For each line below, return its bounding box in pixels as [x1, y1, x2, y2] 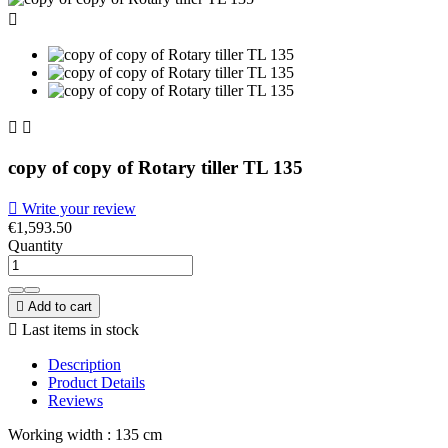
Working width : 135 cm [8, 426, 162, 444]
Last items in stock [18, 321, 139, 339]
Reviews [48, 392, 103, 410]
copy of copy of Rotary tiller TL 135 [8, 156, 303, 178]
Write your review [18, 200, 136, 218]
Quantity [8, 237, 63, 255]
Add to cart [28, 299, 92, 315]
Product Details [48, 374, 145, 392]
